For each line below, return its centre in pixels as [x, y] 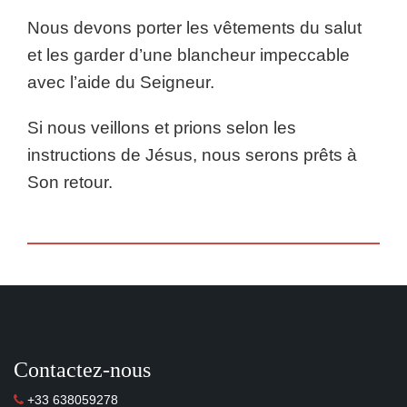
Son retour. [70, 182]
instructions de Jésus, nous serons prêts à [192, 155]
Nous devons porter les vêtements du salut [194, 28]
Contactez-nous [82, 370]
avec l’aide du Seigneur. [121, 82]
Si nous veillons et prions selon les [162, 128]
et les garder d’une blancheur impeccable [189, 55]
